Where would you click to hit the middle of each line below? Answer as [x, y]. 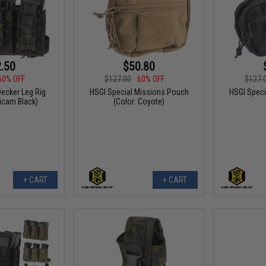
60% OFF [151, 79]
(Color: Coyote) [139, 102]
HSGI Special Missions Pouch [139, 92]
